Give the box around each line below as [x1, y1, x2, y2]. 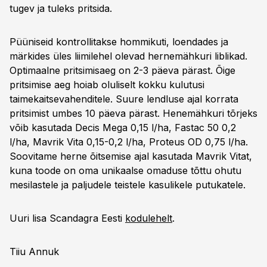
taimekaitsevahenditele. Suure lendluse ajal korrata [10, 93, 238, 105]
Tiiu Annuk [10, 246, 59, 257]
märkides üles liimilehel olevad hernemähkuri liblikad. [10, 50, 247, 62]
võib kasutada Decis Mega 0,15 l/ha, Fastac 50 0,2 [10, 122, 236, 133]
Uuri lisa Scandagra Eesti [10, 212, 125, 224]
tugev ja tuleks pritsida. [10, 2, 115, 14]
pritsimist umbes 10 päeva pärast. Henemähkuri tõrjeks [10, 107, 257, 119]
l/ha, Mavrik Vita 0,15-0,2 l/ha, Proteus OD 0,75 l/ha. [10, 136, 248, 148]
